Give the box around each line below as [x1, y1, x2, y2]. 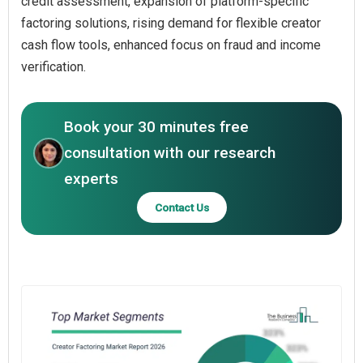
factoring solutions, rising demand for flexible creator [21, 15, 321, 31]
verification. [21, 58, 86, 75]
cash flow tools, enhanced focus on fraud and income [21, 36, 321, 53]
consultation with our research [64, 143, 275, 162]
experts [64, 169, 118, 188]
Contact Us [154, 200, 209, 214]
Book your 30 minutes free [64, 117, 249, 136]
